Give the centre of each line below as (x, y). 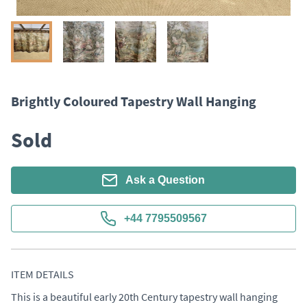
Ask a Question (165, 180)
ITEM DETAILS (42, 274)
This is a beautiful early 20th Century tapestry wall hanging (144, 297)
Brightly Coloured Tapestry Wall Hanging (134, 101)
